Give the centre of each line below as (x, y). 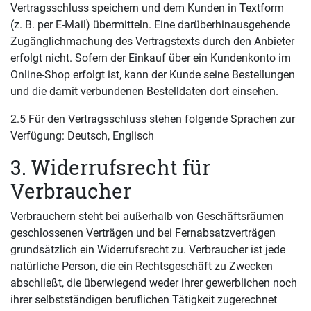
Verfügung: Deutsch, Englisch (82, 136)
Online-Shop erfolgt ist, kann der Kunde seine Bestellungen (153, 75)
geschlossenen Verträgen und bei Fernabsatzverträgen (143, 233)
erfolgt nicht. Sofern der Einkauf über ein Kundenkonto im (151, 58)
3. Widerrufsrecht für (110, 167)
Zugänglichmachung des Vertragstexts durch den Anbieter (152, 41)
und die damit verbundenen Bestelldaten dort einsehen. (144, 91)
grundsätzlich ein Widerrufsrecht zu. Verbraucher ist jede (148, 250)
